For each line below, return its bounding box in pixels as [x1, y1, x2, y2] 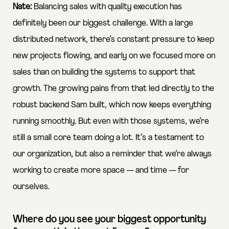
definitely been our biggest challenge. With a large [13, 18, 193, 28]
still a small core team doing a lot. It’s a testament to [13, 133, 204, 142]
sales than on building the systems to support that [13, 67, 195, 77]
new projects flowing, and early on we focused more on [13, 51, 215, 60]
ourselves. [13, 182, 50, 191]
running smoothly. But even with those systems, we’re [13, 117, 209, 126]
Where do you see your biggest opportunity [13, 214, 206, 225]
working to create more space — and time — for [13, 166, 189, 175]
